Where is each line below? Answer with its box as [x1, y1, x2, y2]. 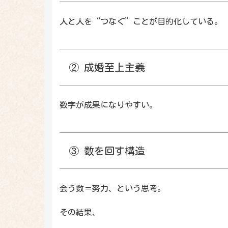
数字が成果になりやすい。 [60, 100, 157, 109]
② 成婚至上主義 [69, 62, 145, 72]
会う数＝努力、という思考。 [60, 184, 165, 192]
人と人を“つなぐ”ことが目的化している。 [60, 17, 222, 25]
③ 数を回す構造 [69, 145, 145, 156]
